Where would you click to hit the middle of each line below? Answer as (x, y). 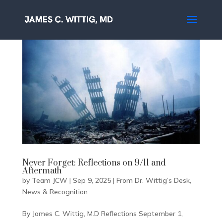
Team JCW (49, 180)
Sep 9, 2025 (92, 180)
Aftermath (42, 171)
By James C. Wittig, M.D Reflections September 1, (102, 213)
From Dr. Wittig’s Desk (153, 180)
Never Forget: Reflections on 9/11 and (94, 163)
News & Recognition (55, 192)
